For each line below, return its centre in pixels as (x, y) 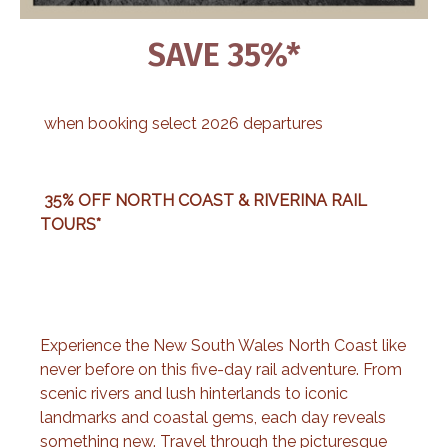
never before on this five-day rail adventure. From (221, 369)
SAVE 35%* (224, 54)
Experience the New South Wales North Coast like (223, 345)
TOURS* (70, 224)
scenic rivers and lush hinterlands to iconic (194, 393)
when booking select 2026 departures (183, 123)
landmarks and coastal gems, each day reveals (213, 417)
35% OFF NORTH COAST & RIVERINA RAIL (203, 200)
